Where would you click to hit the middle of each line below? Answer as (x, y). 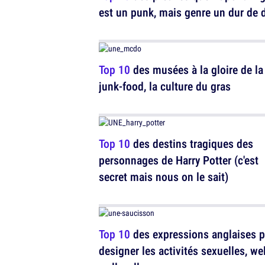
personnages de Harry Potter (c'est (179, 160)
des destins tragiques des (192, 143)
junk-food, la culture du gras (165, 86)
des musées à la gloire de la (197, 70)
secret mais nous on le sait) (164, 177)
